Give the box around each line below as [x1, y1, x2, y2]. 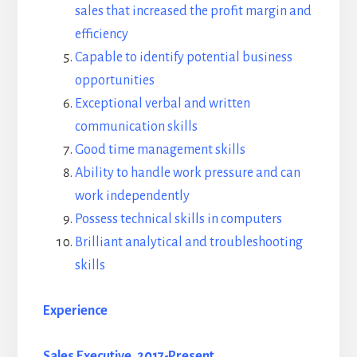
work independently [74, 188, 190, 203]
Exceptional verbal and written [74, 96, 250, 111]
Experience [42, 303, 108, 318]
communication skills [74, 119, 198, 134]
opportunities [74, 73, 155, 88]
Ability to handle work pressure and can [74, 165, 300, 180]
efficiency [74, 26, 128, 41]
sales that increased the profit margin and [74, 3, 312, 18]
